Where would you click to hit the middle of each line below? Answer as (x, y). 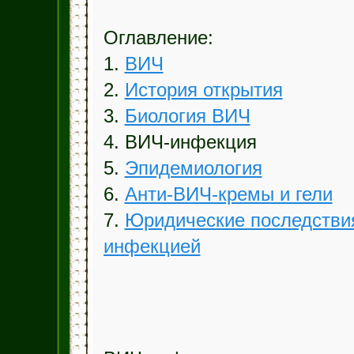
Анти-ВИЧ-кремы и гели (228, 194)
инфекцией (152, 247)
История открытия (203, 90)
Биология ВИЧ (187, 116)
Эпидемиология (193, 168)
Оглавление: (158, 38)
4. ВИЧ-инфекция (180, 142)
